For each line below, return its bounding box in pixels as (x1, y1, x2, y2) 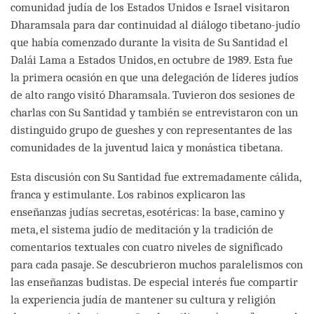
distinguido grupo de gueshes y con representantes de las (11, 123, 292, 137)
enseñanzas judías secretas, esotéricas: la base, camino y (11, 205, 285, 219)
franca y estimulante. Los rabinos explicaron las (11, 187, 245, 201)
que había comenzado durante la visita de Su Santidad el (11, 35, 288, 49)
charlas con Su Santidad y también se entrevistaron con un (11, 105, 298, 119)
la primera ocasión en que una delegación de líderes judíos (11, 70, 299, 84)
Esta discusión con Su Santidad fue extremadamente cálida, (11, 170, 301, 184)
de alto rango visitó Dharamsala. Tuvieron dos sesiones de (11, 88, 295, 102)
